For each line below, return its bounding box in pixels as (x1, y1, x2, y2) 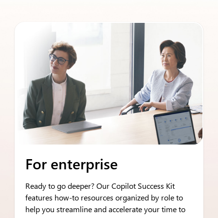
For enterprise (25, 154, 118, 173)
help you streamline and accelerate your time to (25, 204, 185, 214)
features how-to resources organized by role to (25, 192, 183, 202)
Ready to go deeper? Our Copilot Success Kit (25, 181, 175, 191)
